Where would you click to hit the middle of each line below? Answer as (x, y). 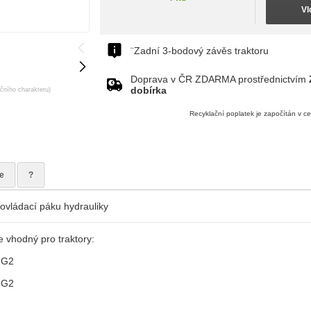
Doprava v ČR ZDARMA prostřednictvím (220, 79)
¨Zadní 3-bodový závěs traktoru (200, 51)
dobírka (149, 90)
